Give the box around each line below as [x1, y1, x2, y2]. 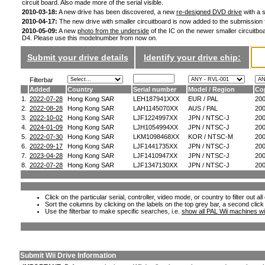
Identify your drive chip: [144, 53, 241, 62]
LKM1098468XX [133, 133, 179, 140]
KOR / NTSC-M [188, 133, 233, 140]
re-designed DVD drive [176, 8, 242, 15]
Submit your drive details [27, 53, 128, 62]
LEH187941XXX [133, 95, 179, 102]
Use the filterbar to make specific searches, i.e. [45, 208, 182, 215]
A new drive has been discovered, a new [57, 8, 176, 15]
